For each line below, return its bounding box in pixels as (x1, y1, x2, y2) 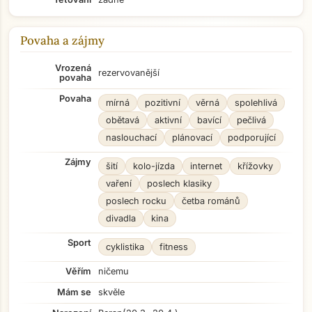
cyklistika (106, 242, 144, 252)
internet (190, 161, 222, 171)
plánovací (172, 132, 212, 143)
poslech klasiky (147, 178, 212, 189)
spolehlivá (235, 97, 277, 108)
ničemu (98, 266, 129, 276)
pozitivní (145, 97, 180, 108)
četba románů (182, 196, 240, 206)
